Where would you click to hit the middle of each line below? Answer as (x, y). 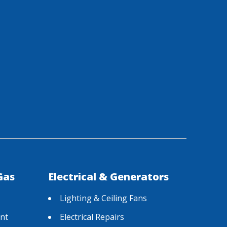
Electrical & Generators (108, 176)
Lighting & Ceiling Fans (103, 198)
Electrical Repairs (92, 217)
